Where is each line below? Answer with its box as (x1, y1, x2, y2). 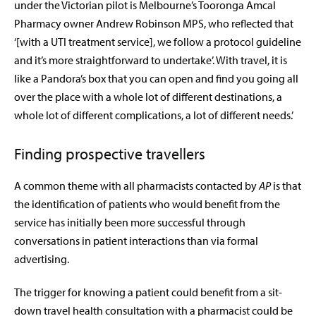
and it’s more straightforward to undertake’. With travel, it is (14, 53, 287, 68)
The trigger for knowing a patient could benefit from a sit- (14, 285, 282, 300)
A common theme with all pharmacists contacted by (14, 178, 259, 193)
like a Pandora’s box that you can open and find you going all (14, 71, 298, 86)
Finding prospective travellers (14, 144, 205, 164)
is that (273, 178, 301, 193)
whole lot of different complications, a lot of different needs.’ (14, 108, 293, 123)
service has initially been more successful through (14, 215, 245, 230)
